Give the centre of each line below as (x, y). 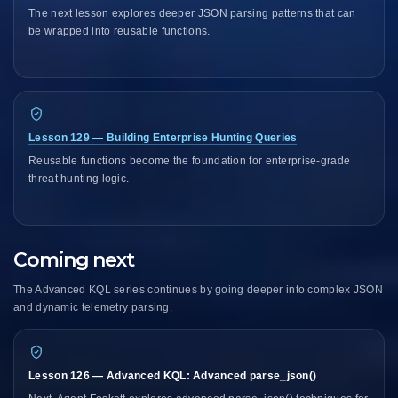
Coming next (74, 259)
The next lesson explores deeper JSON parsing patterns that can (192, 13)
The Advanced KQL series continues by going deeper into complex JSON (199, 289)
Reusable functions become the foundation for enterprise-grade (190, 160)
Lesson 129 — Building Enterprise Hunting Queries (163, 137)
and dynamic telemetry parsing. (93, 307)
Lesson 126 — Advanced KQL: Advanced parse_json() (173, 375)
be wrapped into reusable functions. (119, 31)
